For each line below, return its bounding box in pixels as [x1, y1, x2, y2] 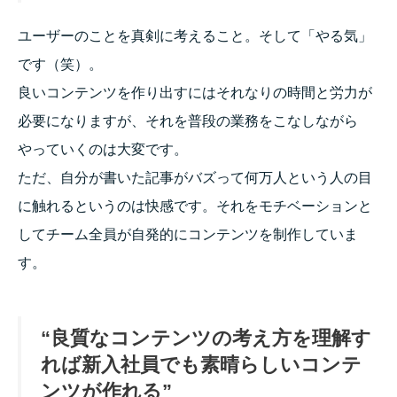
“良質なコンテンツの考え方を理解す [41, 327, 371, 350]
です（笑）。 [18, 57, 103, 73]
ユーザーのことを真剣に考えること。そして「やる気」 [18, 28, 372, 44]
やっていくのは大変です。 [18, 142, 188, 158]
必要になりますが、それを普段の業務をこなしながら [18, 113, 358, 129]
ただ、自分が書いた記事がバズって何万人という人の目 [18, 170, 372, 186]
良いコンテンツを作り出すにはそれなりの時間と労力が [18, 85, 372, 101]
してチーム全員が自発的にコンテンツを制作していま [18, 227, 358, 243]
